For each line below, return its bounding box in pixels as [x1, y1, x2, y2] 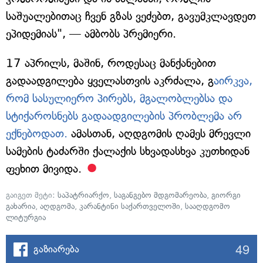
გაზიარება [33, 243, 79, 255]
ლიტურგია [6, 213, 46, 222]
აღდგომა [40, 201, 75, 211]
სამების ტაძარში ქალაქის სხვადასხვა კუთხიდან [6, 144, 249, 158]
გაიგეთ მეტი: [6, 190, 58, 200]
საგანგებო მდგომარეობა [114, 190, 207, 200]
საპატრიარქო [58, 190, 109, 200]
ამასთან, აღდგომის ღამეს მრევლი [71, 127, 251, 140]
